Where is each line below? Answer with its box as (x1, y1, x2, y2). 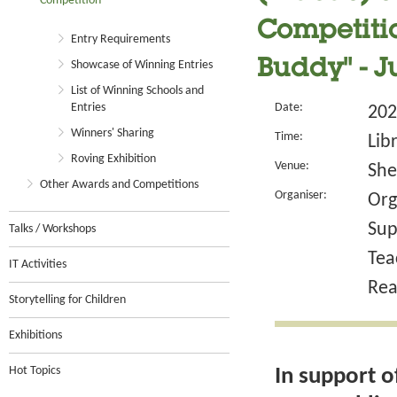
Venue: (275, 160, 309, 173)
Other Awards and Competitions (40, 178, 198, 191)
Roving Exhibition (71, 152, 156, 166)
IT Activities (9, 258, 66, 271)
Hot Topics (9, 364, 60, 378)
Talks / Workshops (9, 222, 96, 236)
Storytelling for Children (9, 293, 126, 307)
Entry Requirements (71, 33, 170, 46)
